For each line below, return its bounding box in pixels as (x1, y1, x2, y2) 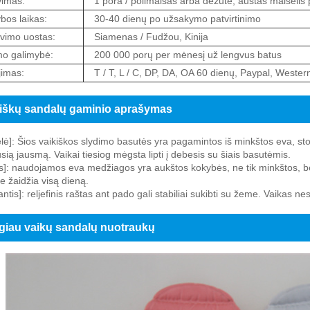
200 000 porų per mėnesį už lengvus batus (93, 49, 282, 61)
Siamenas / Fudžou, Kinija (93, 31, 208, 43)
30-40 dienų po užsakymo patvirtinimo (93, 13, 261, 25)
